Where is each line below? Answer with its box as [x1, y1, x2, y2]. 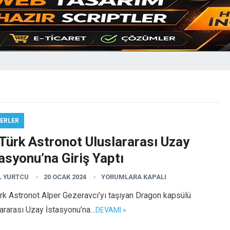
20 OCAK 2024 [44, 173, 86, 181]
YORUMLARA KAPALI [101, 173, 166, 181]
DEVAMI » [95, 206, 126, 214]
